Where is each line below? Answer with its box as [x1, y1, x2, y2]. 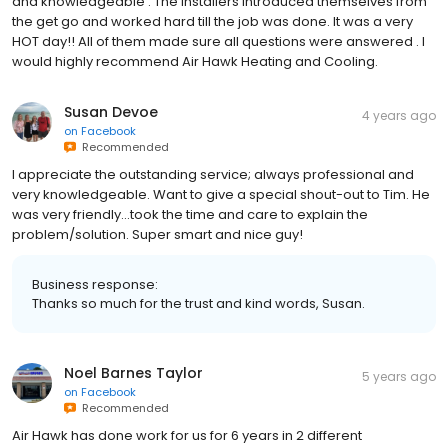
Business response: [32, 275, 158, 294]
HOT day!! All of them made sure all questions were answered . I [12, 32, 425, 51]
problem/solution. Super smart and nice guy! [12, 225, 303, 244]
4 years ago [362, 107, 436, 124]
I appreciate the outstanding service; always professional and [12, 165, 414, 184]
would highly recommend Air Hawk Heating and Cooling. [12, 52, 378, 71]
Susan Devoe [64, 102, 158, 122]
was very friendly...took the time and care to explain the [12, 205, 368, 224]
